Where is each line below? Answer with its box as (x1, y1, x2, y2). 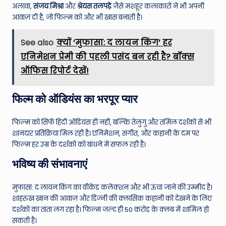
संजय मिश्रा (33, 2, 64, 11)
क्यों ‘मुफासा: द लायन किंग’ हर (56, 37, 172, 49)
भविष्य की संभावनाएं (12, 156, 87, 171)
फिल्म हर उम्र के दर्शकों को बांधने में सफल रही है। (12, 140, 146, 149)
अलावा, (12, 2, 33, 11)
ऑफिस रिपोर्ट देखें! (20, 65, 89, 77)
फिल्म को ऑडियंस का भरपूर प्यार (12, 91, 138, 106)
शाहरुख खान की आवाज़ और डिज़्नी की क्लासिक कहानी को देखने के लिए (12, 194, 212, 203)
